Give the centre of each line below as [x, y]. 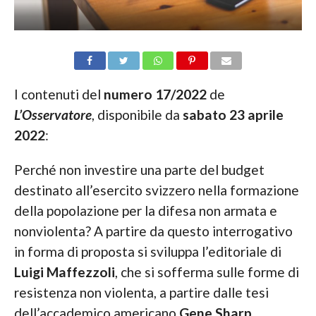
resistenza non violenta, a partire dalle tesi [141, 292]
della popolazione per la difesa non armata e [145, 210]
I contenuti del [59, 94]
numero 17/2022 [155, 94]
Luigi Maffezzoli [64, 272]
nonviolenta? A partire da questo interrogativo [153, 231]
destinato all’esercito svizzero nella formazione [156, 190]
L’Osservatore [53, 114]
